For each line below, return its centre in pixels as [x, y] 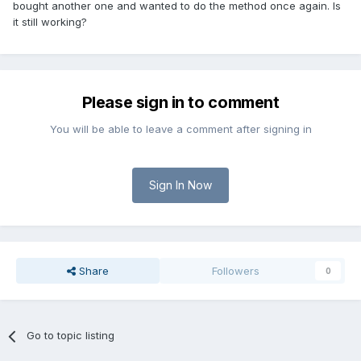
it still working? [50, 22]
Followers [236, 271]
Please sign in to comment [180, 103]
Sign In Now [180, 185]
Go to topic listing [71, 336]
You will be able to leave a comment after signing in [180, 129]
